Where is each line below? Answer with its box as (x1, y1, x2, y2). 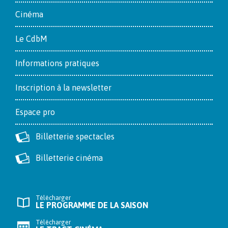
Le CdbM (15, 34, 47, 43)
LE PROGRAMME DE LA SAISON (36, 201, 148, 210)
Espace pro (15, 107, 55, 117)
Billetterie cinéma (36, 153, 103, 162)
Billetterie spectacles (36, 132, 115, 141)
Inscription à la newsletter (15, 83, 111, 92)
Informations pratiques (15, 59, 99, 68)
